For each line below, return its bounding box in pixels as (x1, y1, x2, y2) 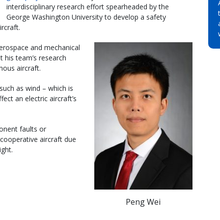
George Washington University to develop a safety (6, 12, 166, 22)
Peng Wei (126, 196, 161, 207)
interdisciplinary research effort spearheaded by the (6, 1, 169, 11)
